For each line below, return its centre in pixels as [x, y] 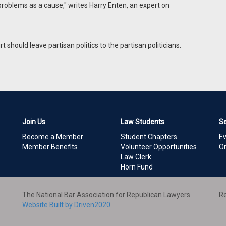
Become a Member [53, 137]
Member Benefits [50, 147]
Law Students [143, 122]
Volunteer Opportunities [159, 147]
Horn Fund [137, 167]
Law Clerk [136, 157]
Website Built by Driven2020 [66, 205]
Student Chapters [149, 137]
